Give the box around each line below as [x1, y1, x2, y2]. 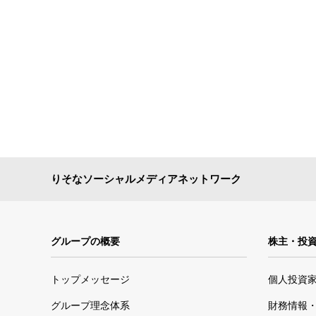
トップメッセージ [51, 274, 130, 285]
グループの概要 [51, 236, 120, 247]
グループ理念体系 [51, 300, 130, 311]
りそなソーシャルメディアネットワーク [51, 173, 241, 185]
